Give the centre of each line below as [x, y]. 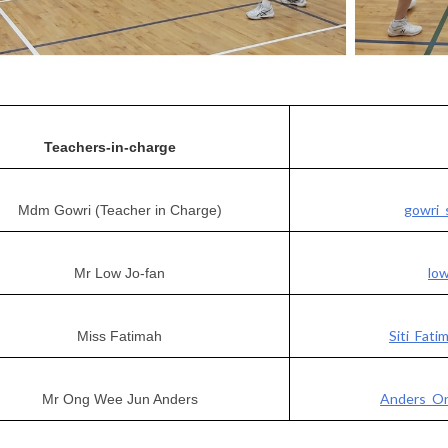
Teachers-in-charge [119, 147]
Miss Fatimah [120, 336]
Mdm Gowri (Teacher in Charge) [119, 210]
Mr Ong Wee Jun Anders [119, 399]
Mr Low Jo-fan [120, 273]
